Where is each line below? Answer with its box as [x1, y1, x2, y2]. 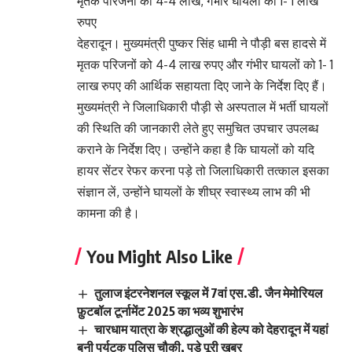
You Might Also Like [86, 245, 233, 268]
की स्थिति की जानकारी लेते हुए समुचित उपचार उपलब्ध [77, 120, 318, 137]
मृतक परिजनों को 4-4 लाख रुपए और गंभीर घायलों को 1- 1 [77, 57, 333, 73]
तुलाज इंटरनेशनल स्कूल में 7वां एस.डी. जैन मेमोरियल [94, 285, 324, 302]
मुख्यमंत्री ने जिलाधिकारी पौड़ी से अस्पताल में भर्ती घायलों [77, 99, 328, 115]
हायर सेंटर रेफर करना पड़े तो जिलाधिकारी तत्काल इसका [77, 163, 329, 179]
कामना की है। [77, 205, 140, 222]
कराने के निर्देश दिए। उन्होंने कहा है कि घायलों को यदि [77, 141, 314, 158]
